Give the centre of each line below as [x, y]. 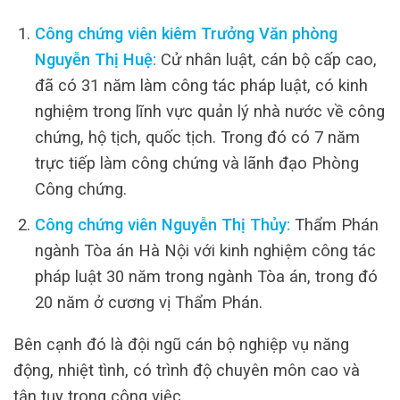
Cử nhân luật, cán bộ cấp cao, [266, 59]
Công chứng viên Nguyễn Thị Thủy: [162, 224]
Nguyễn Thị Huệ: [95, 59]
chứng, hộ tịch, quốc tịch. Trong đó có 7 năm [197, 137]
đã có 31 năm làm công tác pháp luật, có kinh [201, 85]
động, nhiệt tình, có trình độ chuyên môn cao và [187, 371]
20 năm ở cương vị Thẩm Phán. [148, 302]
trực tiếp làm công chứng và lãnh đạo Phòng [196, 162]
